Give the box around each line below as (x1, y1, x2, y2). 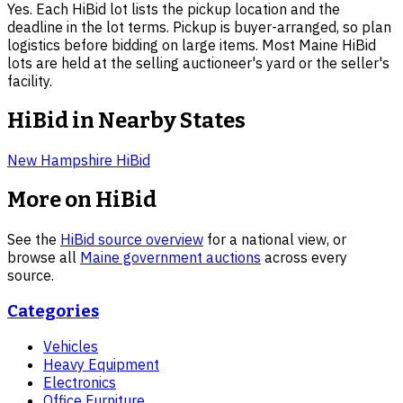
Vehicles (43, 337, 98, 356)
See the (7, 229, 57, 248)
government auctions (120, 247, 261, 266)
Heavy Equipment (43, 355, 159, 374)
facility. (7, 72, 52, 91)
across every (264, 247, 347, 266)
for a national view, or (207, 229, 346, 248)
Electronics (43, 373, 116, 392)
